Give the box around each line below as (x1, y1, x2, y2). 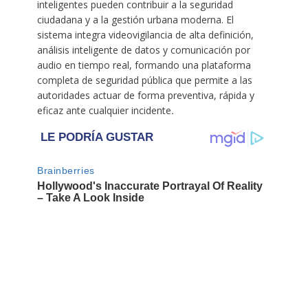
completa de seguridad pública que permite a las (36, 74, 252, 87)
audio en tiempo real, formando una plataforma (36, 58, 251, 72)
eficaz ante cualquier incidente (36, 104, 171, 118)
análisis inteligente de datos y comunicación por (36, 43, 250, 57)
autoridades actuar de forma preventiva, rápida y (36, 89, 254, 102)
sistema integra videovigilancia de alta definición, (36, 28, 254, 42)
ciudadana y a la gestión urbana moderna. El (36, 13, 234, 27)
